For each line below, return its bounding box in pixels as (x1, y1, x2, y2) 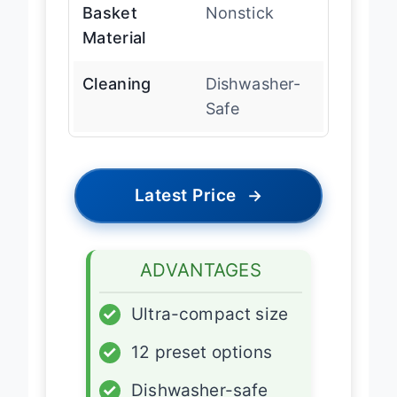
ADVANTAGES (140, 274, 261, 297)
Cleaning (82, 90, 152, 109)
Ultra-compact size (131, 319, 289, 340)
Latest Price (134, 200, 237, 222)
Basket (82, 19, 137, 38)
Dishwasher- (205, 90, 301, 109)
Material (82, 43, 146, 63)
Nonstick (205, 19, 274, 38)
